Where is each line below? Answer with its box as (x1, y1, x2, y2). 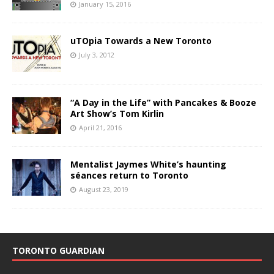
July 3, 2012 (79, 50, 114, 60)
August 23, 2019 (79, 185, 128, 194)
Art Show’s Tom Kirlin (70, 108, 164, 120)
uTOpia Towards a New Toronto (70, 35, 212, 47)
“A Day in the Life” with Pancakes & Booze (70, 97, 256, 109)
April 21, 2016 (79, 123, 122, 133)
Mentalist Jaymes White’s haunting (70, 158, 226, 171)
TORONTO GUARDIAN (12, 245, 105, 257)
